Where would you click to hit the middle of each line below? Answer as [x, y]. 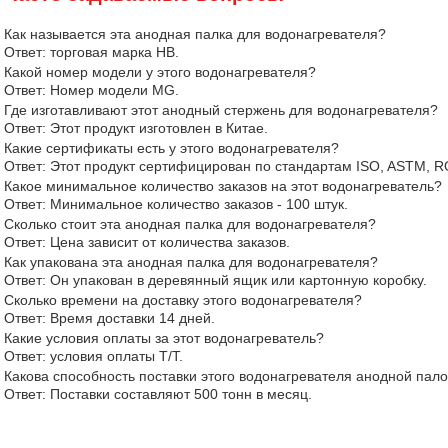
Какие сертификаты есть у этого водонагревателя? [171, 148]
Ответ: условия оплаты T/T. [93, 356]
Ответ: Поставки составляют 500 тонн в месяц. [158, 394]
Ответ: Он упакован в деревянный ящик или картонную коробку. [215, 280]
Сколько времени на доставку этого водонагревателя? [183, 300]
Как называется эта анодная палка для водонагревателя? [195, 34]
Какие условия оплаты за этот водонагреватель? [164, 338]
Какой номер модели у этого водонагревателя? [160, 72]
